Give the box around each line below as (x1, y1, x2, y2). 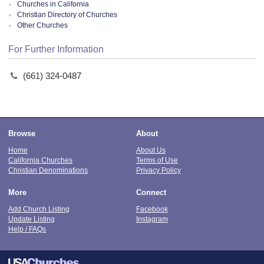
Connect (136, 187, 166, 197)
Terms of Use (136, 156, 178, 164)
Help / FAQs (8, 225, 46, 233)
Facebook (136, 204, 168, 213)
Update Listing (8, 214, 55, 223)
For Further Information (8, 44, 104, 55)
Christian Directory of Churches (17, 10, 117, 19)
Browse (8, 128, 35, 138)
